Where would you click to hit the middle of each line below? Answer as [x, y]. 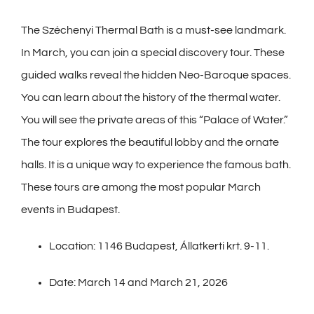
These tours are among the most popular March [141, 187]
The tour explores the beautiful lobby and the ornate [150, 142]
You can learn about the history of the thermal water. [151, 97]
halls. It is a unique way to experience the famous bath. [156, 164]
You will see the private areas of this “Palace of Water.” [155, 120]
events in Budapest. [70, 209]
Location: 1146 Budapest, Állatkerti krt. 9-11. [159, 246]
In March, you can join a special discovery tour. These [153, 52]
